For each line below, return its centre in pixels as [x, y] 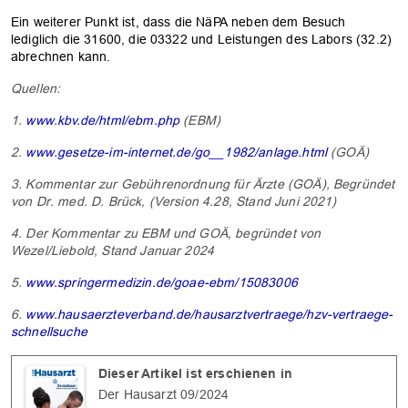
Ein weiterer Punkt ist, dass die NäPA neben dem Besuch [178, 21]
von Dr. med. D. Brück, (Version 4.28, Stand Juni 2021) [174, 201]
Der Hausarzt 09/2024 [164, 394]
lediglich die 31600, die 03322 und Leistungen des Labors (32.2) [202, 39]
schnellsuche [49, 331]
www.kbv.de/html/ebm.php [103, 120]
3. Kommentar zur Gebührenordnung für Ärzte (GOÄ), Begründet [203, 184]
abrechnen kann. [61, 56]
